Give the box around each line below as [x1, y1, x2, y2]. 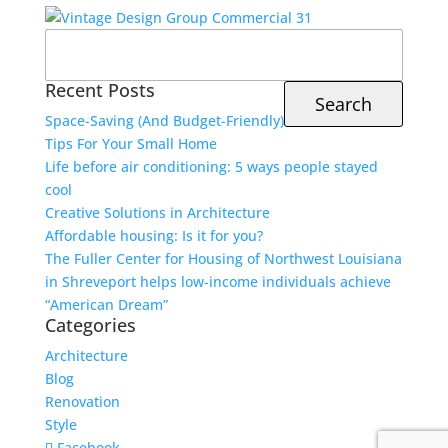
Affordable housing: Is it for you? [44, 226, 263, 245]
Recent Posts [44, 78, 155, 102]
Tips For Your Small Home [44, 134, 217, 153]
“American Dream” [44, 295, 168, 314]
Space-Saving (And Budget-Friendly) [44, 111, 284, 130]
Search [43, 30, 90, 49]
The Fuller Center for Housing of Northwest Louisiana [44, 249, 402, 268]
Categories [44, 313, 136, 337]
